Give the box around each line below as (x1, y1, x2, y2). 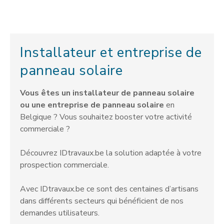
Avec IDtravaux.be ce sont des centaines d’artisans (20, 183, 198, 195)
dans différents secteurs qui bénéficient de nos (20, 195, 183, 207)
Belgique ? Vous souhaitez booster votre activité (20, 111, 192, 123)
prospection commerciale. (20, 159, 109, 171)
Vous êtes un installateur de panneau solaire (20, 87, 194, 99)
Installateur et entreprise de (20, 43, 202, 62)
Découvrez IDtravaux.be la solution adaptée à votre (20, 147, 201, 159)
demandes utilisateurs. (20, 207, 99, 219)
